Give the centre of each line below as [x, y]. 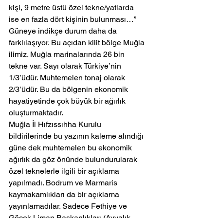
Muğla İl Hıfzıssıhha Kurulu [56, 125]
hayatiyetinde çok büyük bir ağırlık [68, 101]
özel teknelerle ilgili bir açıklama [65, 171]
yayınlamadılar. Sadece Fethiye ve [69, 206]
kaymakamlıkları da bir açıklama [65, 195]
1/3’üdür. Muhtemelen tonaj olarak [68, 78]
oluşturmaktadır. [37, 113]
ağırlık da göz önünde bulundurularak [74, 160]
